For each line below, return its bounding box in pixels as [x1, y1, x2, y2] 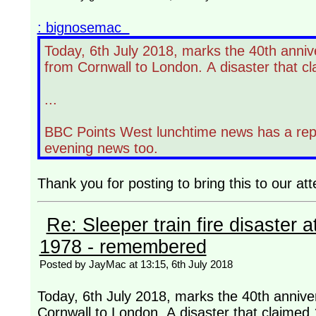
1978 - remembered [39, 236, 207, 257]
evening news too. [44, 140, 162, 156]
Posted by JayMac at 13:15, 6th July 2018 [39, 257, 233, 270]
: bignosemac [37, 19, 130, 35]
